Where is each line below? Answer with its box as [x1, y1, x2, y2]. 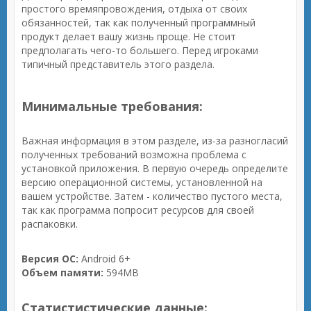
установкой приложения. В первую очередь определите [22, 162, 288, 175]
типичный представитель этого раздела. [22, 58, 215, 71]
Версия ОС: [22, 252, 78, 265]
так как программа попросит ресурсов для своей [22, 203, 254, 217]
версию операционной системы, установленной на [22, 176, 262, 189]
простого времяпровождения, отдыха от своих [22, 2, 247, 15]
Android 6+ [78, 252, 131, 265]
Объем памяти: [22, 266, 103, 279]
